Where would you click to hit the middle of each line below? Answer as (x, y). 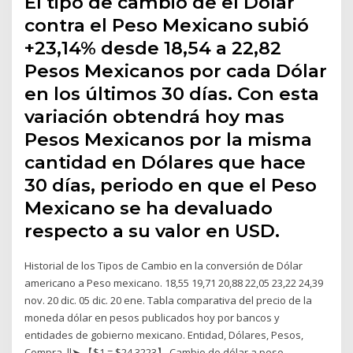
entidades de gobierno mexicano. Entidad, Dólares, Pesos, (164, 334)
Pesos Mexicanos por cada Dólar (176, 71)
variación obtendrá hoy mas (155, 116)
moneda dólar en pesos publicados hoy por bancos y (152, 317)
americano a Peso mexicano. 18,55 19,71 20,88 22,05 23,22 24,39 (174, 282)
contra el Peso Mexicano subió (167, 25)
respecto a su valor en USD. (152, 230)
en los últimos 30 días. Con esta (172, 93)
